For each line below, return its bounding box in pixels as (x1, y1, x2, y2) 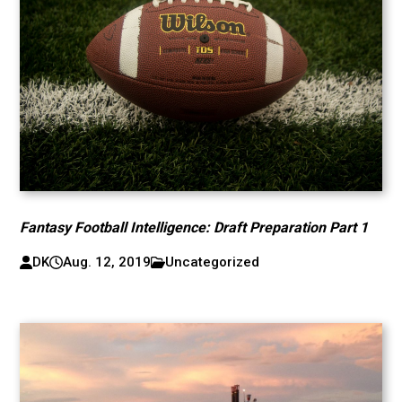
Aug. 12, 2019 (62, 254, 151, 270)
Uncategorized (165, 254, 260, 270)
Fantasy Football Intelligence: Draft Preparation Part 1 (20, 219, 369, 236)
